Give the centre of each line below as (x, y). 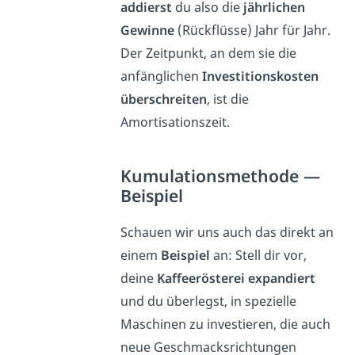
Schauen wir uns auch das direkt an (227, 233)
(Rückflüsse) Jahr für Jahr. (253, 31)
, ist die (228, 99)
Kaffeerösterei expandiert (237, 279)
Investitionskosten (261, 76)
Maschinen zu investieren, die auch (226, 324)
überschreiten (164, 99)
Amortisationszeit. (176, 122)
